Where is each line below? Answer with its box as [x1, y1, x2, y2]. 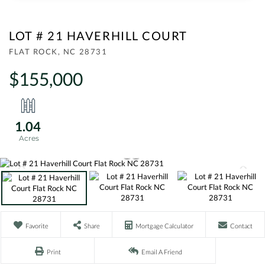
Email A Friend [141, 248, 182, 256]
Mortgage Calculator [135, 222, 193, 230]
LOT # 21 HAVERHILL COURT [9, 28, 188, 43]
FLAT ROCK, [9, 47, 63, 56]
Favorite [25, 222, 49, 230]
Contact [230, 222, 253, 230]
